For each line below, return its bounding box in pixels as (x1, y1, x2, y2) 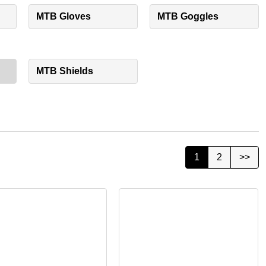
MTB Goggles (157, 11, 218, 22)
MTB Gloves (36, 11, 91, 22)
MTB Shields (36, 66, 93, 77)
